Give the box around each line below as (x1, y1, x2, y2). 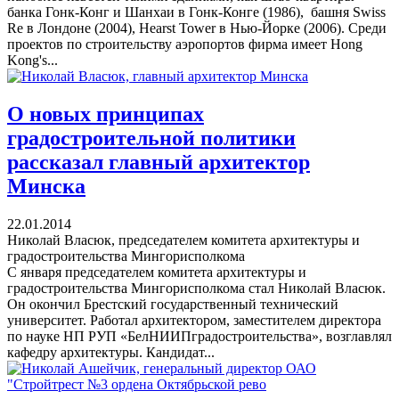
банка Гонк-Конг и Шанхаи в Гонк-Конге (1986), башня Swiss (7, 4, 386, 20)
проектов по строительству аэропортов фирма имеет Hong (7, 36, 362, 52)
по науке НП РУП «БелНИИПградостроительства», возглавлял (7, 328, 392, 344)
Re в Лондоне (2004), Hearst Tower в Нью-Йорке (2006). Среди (7, 20, 387, 36)
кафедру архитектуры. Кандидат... (7, 344, 215, 360)
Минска (7, 174, 85, 198)
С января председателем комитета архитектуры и (7, 264, 306, 280)
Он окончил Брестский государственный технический (7, 296, 338, 312)
